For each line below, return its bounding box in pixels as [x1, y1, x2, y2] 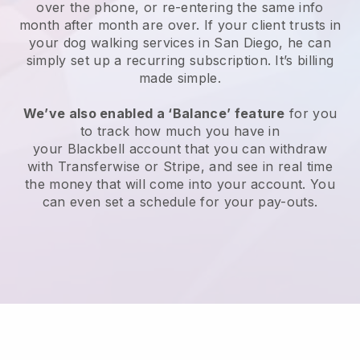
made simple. [139, 70, 221, 87]
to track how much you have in [80, 123, 280, 140]
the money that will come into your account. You [24, 176, 336, 193]
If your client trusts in [203, 17, 342, 34]
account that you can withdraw [125, 141, 328, 157]
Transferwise [57, 158, 141, 175]
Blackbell [67, 141, 125, 157]
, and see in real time [200, 158, 333, 175]
